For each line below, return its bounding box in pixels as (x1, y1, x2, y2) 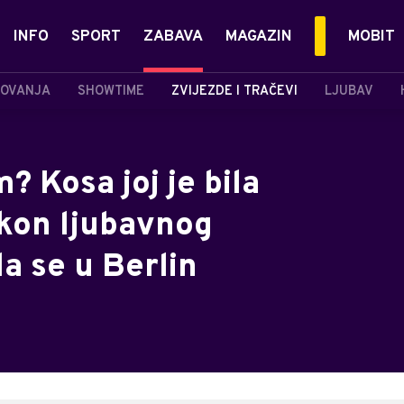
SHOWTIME (78, 83, 144, 99)
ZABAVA (143, 27, 203, 47)
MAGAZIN (225, 27, 292, 47)
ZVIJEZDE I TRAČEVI (171, 83, 298, 99)
